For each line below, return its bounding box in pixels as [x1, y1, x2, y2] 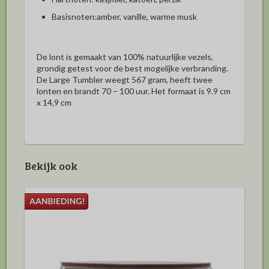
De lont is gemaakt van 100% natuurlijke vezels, [37, 51, 213, 62]
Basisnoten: [52, 11, 97, 22]
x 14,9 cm [37, 97, 71, 107]
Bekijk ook [25, 158, 77, 173]
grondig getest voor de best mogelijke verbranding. [37, 62, 228, 73]
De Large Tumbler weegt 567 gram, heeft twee [37, 74, 213, 85]
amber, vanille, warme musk [97, 11, 197, 22]
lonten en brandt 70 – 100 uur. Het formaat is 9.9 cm [37, 85, 231, 96]
